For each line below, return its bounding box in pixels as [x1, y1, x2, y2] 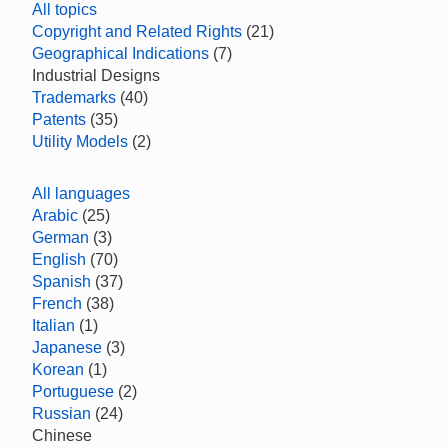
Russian [32, 405, 91, 422]
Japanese [32, 339, 102, 356]
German [32, 229, 89, 246]
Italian [32, 317, 75, 334]
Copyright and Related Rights [32, 23, 242, 40]
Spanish [32, 273, 91, 290]
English [32, 251, 86, 268]
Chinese [32, 427, 92, 444]
